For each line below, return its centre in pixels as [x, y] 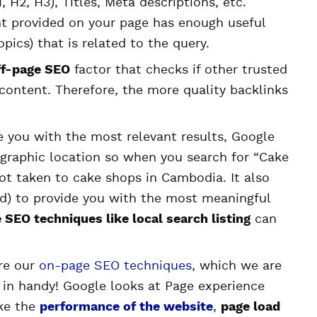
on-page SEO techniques [115, 266]
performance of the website [126, 307]
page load [250, 307]
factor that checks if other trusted [179, 70]
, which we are [237, 266]
